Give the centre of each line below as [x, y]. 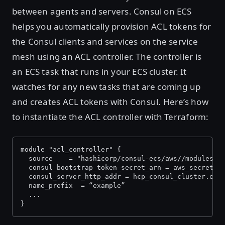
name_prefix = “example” [73, 186]
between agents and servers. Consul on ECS [102, 11]
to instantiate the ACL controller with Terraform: [110, 117]
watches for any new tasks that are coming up [106, 87]
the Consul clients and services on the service [105, 41]
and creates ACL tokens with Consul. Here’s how [110, 102]
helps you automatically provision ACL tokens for [112, 26]
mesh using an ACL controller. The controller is [107, 57]
